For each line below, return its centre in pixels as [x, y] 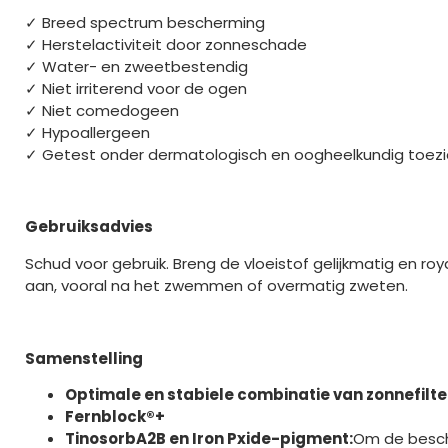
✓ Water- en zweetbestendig [136, 66]
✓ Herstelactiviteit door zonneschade [166, 44]
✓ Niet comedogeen [102, 110]
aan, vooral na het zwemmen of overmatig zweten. [216, 285]
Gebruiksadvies [89, 227]
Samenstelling [84, 358]
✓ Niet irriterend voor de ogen [136, 88]
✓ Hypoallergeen [87, 132]
